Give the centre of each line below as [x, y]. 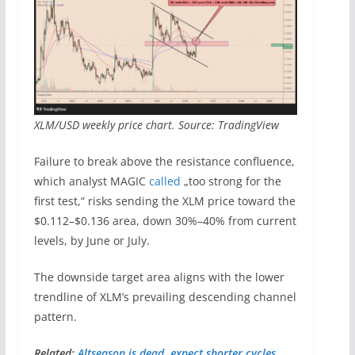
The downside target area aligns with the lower [159, 277]
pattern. [55, 317]
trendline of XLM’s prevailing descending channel [165, 297]
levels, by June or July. [92, 241]
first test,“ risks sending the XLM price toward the [164, 201]
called [164, 181]
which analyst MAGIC [91, 181]
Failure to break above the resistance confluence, [164, 162]
